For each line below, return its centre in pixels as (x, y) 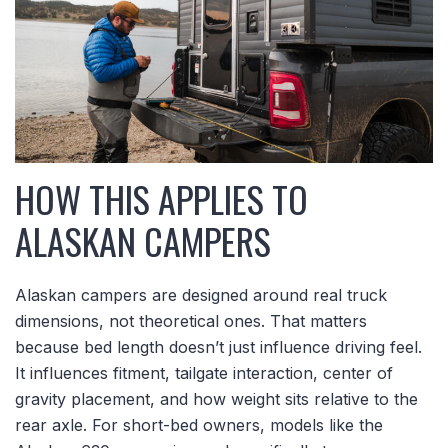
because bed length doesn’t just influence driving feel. (218, 346)
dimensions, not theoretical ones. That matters (191, 320)
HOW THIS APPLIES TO (161, 198)
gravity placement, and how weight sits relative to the (216, 398)
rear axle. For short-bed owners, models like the (199, 424)
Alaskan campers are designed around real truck (201, 294)
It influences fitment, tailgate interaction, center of (204, 372)
